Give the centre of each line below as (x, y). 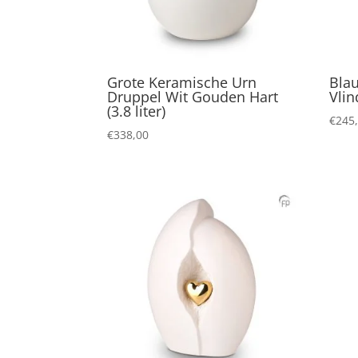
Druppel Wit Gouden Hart (193, 97)
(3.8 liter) (137, 111)
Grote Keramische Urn (182, 83)
